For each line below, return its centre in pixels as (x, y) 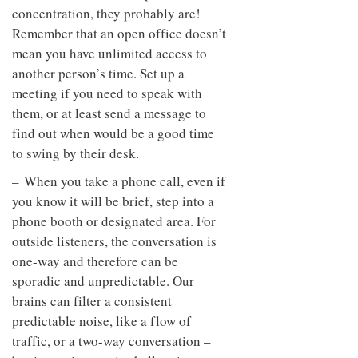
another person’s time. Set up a (98, 73)
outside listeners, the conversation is (114, 241)
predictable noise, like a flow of (101, 320)
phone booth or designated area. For (114, 221)
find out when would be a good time (113, 133)
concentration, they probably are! (106, 13)
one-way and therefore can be (95, 261)
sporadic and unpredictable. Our (103, 280)
